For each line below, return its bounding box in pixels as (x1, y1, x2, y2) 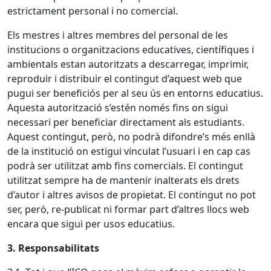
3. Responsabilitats (7, 241, 99, 255)
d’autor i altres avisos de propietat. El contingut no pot (7, 188, 256, 201)
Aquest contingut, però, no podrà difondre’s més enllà (7, 130, 255, 143)
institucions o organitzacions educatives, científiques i (7, 43, 254, 56)
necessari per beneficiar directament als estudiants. (7, 116, 244, 129)
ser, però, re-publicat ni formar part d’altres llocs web (7, 203, 249, 216)
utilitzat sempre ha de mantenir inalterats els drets (7, 174, 240, 187)
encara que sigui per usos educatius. (7, 217, 175, 230)
